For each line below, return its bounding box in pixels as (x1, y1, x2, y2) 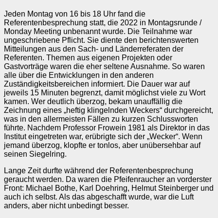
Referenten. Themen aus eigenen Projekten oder (4, 54, 172, 62)
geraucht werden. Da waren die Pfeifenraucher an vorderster (4, 175, 212, 184)
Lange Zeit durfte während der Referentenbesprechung (4, 166, 193, 175)
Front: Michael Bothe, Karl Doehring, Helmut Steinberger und (4, 184, 214, 193)
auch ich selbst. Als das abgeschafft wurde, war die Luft (4, 193, 194, 201)
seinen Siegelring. (4, 150, 67, 159)
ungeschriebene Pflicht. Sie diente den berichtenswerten (4, 36, 199, 45)
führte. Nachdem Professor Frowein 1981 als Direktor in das (4, 124, 210, 132)
